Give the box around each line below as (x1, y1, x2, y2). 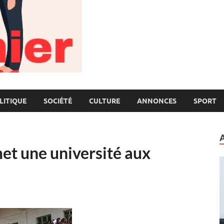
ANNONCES (137, 96, 176, 105)
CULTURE (89, 96, 120, 105)
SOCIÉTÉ (43, 96, 72, 105)
